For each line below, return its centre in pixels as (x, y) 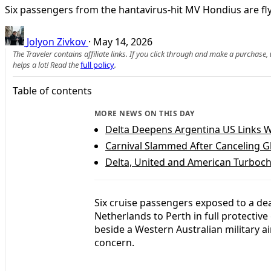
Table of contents (52, 90)
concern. (114, 242)
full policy (97, 64)
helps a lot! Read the (47, 64)
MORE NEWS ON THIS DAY (145, 113)
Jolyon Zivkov (56, 41)
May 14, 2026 (123, 41)
